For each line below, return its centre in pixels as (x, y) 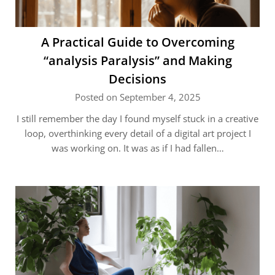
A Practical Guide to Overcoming (137, 42)
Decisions (137, 79)
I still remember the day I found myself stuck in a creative (137, 118)
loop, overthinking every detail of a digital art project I (137, 133)
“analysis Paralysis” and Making (137, 60)
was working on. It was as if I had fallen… (137, 148)
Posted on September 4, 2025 (137, 97)
